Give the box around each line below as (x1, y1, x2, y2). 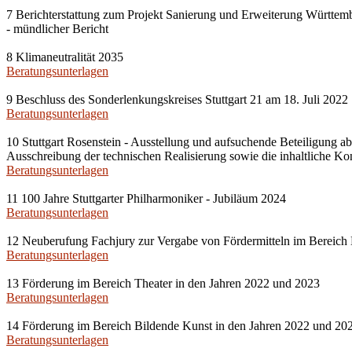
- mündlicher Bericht (6, 22, 108, 35)
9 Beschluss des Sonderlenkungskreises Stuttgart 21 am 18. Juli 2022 (6, 93, 348, 106)
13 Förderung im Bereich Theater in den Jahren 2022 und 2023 (6, 277, 320, 290)
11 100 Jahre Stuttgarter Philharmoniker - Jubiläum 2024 (6, 192, 286, 205)
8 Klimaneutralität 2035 (6, 50, 123, 64)
